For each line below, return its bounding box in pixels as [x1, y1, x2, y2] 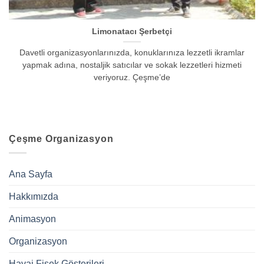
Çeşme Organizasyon [9, 133, 114, 144]
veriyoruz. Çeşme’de [94, 73, 170, 82]
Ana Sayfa [9, 169, 52, 180]
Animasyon [9, 214, 56, 225]
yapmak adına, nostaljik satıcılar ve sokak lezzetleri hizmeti [22, 61, 242, 70]
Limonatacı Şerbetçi [92, 27, 172, 37]
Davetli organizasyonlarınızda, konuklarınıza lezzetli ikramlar [19, 48, 245, 58]
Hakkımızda [9, 192, 58, 202]
